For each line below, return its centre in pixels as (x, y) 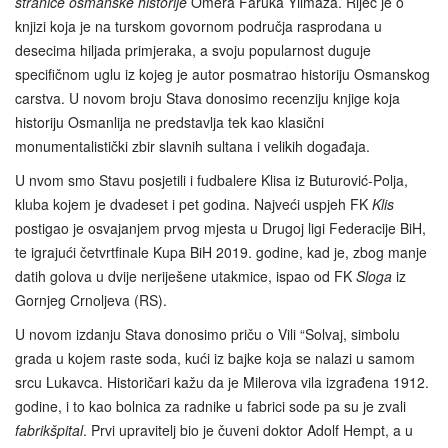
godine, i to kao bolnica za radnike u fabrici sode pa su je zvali (210, 405)
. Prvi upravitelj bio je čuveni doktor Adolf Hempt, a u (248, 429)
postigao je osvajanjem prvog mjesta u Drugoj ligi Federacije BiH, (220, 227)
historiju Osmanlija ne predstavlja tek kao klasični (169, 121)
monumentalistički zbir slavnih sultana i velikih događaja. (192, 145)
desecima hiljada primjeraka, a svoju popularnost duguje (193, 49)
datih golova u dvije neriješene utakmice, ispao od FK (185, 275)
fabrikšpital (49, 429)
